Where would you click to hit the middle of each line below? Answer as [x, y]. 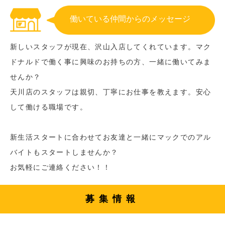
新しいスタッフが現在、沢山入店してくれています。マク [111, 46]
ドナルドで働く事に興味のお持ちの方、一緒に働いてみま [111, 62]
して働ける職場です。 [49, 107]
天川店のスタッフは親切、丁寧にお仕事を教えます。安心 [111, 92]
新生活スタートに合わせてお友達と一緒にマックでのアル [111, 137]
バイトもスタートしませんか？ [64, 152]
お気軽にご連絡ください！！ [61, 167]
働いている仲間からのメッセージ [130, 19]
